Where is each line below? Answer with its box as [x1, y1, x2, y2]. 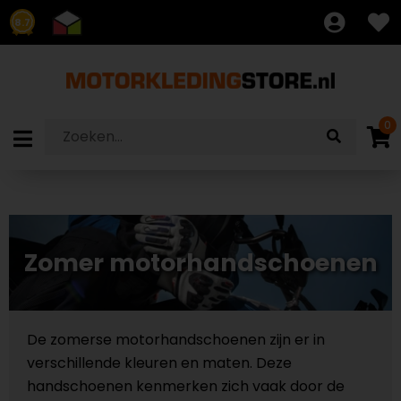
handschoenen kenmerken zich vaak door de [27, 376, 345, 397]
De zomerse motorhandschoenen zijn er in [27, 329, 325, 350]
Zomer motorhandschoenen [23, 245, 378, 279]
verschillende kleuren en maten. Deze [27, 353, 292, 373]
